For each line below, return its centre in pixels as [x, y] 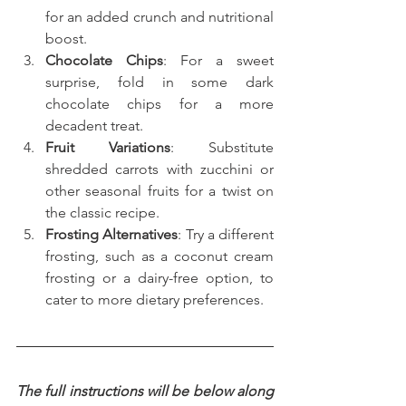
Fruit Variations [108, 148]
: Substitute [222, 148]
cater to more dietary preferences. [155, 300]
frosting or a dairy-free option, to [159, 278]
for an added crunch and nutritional [159, 17]
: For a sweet [218, 61]
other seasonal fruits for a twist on [159, 191]
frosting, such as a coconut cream [159, 256]
